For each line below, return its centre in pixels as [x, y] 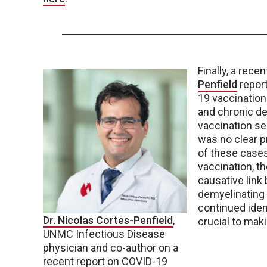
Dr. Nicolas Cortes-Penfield [108, 220]
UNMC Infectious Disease [104, 234]
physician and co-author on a [111, 248]
